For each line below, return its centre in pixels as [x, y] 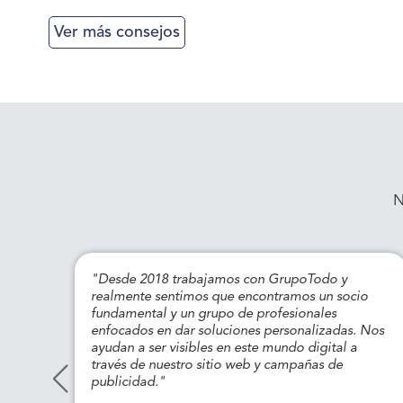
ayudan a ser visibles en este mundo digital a [224, 349]
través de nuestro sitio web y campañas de [217, 366]
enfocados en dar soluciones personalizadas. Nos [238, 331]
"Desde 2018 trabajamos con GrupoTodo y [219, 280]
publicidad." [129, 383]
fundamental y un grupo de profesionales [214, 314]
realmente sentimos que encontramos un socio [230, 297]
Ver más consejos [116, 32]
